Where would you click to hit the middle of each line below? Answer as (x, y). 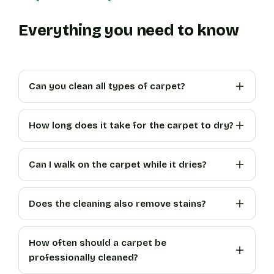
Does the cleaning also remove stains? (117, 203)
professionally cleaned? (83, 257)
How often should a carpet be (98, 243)
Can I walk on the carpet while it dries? (118, 164)
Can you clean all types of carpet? (107, 86)
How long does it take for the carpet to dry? (131, 125)
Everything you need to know (129, 30)
